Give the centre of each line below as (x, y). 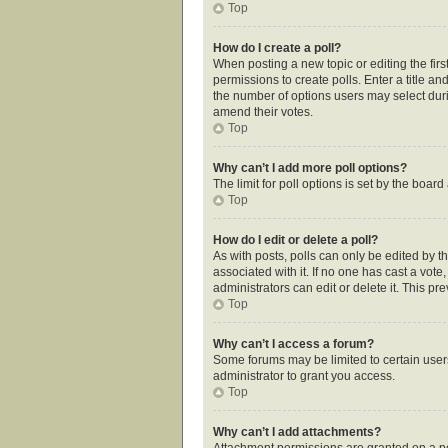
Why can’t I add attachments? (297, 431)
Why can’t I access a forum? (293, 343)
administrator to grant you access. (304, 375)
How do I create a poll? (277, 47)
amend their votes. (263, 111)
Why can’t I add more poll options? (310, 167)
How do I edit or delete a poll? (295, 239)
